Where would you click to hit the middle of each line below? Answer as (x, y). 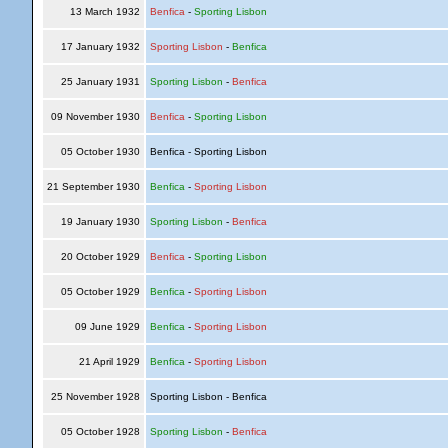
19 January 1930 (100, 221)
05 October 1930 (100, 151)
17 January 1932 (100, 46)
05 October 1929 (100, 291)
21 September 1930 (93, 186)
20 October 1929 (100, 256)
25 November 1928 (95, 396)
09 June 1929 (107, 326)
